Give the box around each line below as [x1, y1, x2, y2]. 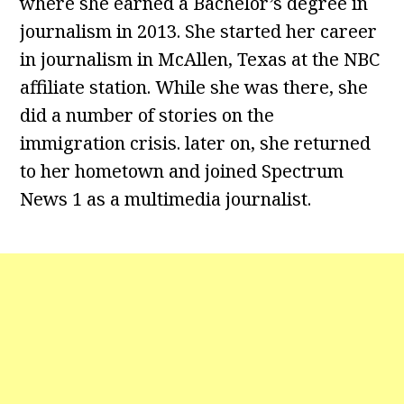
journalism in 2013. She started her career [20, 19, 378, 43]
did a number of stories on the [20, 103, 275, 127]
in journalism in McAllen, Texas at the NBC [20, 47, 381, 71]
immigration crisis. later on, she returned [20, 131, 372, 155]
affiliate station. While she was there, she [20, 75, 369, 99]
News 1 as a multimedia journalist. [20, 187, 312, 211]
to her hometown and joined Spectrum [20, 159, 344, 183]
